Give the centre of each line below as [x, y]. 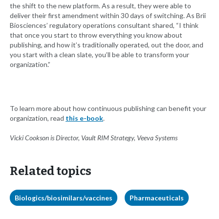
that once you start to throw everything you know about [96, 35]
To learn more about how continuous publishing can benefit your [108, 109]
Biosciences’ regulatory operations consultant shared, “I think [104, 25]
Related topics [51, 171]
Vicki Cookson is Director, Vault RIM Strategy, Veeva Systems [94, 138]
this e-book [84, 118]
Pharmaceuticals [157, 198]
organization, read [38, 118]
